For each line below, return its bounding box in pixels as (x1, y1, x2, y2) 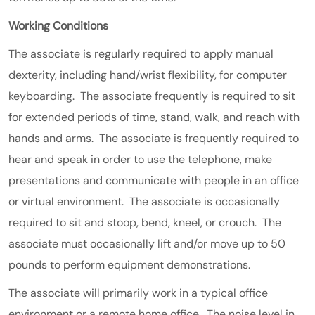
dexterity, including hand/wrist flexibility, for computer (8, 67, 287, 82)
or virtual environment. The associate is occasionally (8, 193, 280, 209)
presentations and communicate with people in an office (8, 172, 299, 188)
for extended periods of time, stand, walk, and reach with (8, 109, 300, 124)
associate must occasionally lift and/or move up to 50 (8, 236, 285, 251)
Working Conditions (8, 18, 108, 33)
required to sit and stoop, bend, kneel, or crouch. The (8, 214, 281, 230)
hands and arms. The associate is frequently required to (8, 130, 299, 146)
